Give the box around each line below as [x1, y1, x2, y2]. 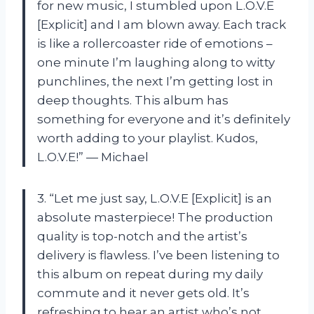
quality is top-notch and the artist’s [37, 228, 247, 243]
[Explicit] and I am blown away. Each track [37, 17, 286, 32]
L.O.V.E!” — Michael [37, 149, 149, 164]
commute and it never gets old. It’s [37, 285, 250, 300]
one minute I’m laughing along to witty [37, 55, 275, 69]
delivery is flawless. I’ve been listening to [37, 247, 280, 262]
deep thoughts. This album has [37, 93, 228, 107]
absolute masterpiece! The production [37, 210, 273, 224]
